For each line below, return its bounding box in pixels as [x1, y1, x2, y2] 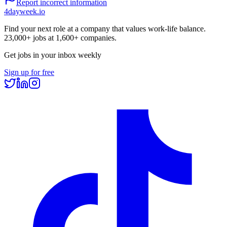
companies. [79, 33, 117, 43]
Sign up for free [4, 68, 54, 77]
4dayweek [4, 7, 37, 16]
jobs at [31, 33, 56, 43]
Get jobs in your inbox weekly [4, 51, 101, 60]
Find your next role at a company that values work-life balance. [4, 24, 206, 33]
